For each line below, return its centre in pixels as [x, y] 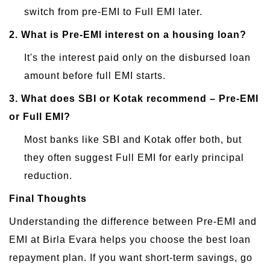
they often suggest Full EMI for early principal [134, 157]
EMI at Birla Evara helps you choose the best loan [130, 239]
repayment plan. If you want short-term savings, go [131, 257]
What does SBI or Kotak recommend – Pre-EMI [140, 98]
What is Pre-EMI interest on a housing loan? [134, 34]
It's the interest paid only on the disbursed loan [137, 57]
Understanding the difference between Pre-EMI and [133, 221]
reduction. [48, 175]
